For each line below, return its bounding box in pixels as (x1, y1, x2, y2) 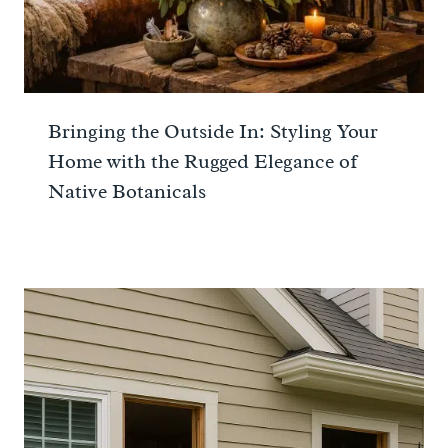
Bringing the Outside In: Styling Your (48, 119, 378, 145)
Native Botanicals (48, 179, 206, 205)
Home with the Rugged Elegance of (48, 149, 357, 175)
